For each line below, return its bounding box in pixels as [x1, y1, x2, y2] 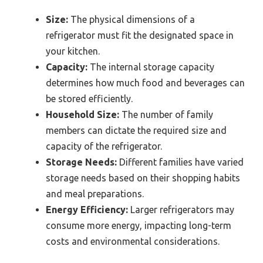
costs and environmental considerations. [46, 235, 220, 247]
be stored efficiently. [46, 93, 133, 104]
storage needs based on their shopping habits [46, 172, 240, 183]
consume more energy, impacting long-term [46, 220, 231, 231]
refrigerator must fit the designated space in [46, 29, 234, 41]
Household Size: [46, 109, 119, 120]
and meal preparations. [46, 188, 144, 199]
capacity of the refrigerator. [46, 140, 162, 151]
